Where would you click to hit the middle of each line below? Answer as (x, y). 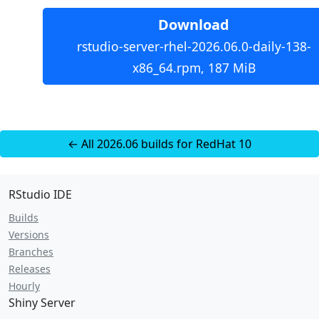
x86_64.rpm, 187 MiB (194, 68)
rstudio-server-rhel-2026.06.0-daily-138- (194, 46)
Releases (30, 269)
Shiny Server (42, 303)
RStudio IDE (40, 194)
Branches (31, 252)
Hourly (24, 286)
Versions (29, 235)
